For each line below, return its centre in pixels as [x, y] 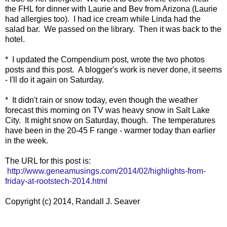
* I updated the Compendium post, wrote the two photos [105, 59]
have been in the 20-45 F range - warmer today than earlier [110, 130]
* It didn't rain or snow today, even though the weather [101, 100]
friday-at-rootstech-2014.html [56, 181]
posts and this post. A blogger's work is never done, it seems [113, 69]
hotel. [15, 39]
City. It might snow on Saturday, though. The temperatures [110, 120]
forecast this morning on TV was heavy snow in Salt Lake [107, 110]
